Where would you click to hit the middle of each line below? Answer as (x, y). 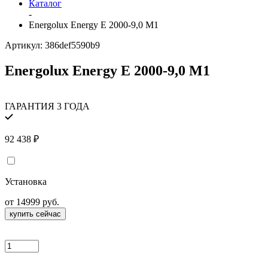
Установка (26, 182)
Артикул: (25, 45)
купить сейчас (35, 214)
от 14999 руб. (32, 202)
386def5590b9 (72, 45)
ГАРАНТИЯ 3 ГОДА (47, 106)
